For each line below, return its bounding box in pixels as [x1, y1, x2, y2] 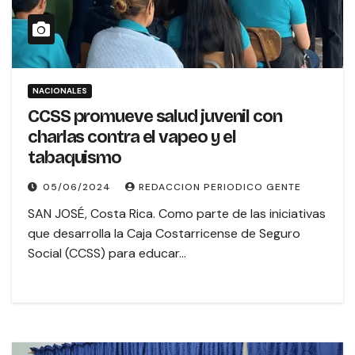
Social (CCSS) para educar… [28, 245, 186, 262]
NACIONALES [32, 86, 87, 97]
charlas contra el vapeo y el [28, 127, 237, 148]
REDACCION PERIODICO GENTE [139, 181, 301, 194]
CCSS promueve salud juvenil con [28, 106, 282, 128]
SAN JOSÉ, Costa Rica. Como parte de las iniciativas [28, 205, 326, 223]
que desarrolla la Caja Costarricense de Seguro [28, 225, 300, 242]
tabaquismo [28, 147, 121, 169]
